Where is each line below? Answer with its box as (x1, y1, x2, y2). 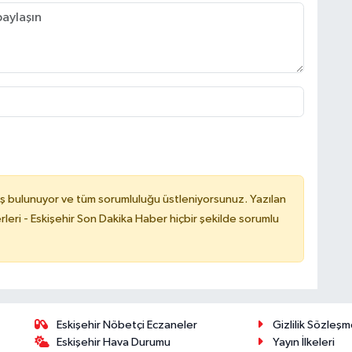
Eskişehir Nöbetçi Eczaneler (57, 318, 198, 331)
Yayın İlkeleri (272, 335, 335, 348)
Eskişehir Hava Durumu (57, 335, 171, 348)
